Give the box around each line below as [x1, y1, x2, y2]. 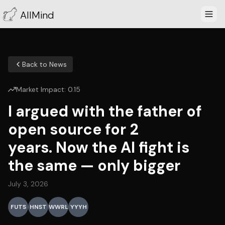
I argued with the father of [8, 101, 202, 121]
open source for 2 [8, 120, 139, 139]
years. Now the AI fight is [8, 138, 189, 157]
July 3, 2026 [8, 179, 48, 188]
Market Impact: [16, 85, 68, 94]
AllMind [20, 9, 54, 22]
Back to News [22, 60, 67, 69]
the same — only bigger [8, 156, 180, 175]
